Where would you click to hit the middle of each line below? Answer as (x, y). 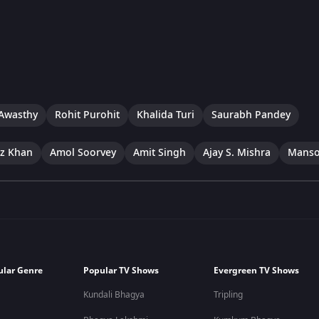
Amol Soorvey (83, 152)
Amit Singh (159, 152)
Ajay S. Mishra (237, 152)
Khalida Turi (166, 115)
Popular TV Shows (121, 271)
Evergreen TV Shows (257, 271)
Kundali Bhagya (114, 295)
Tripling (229, 295)
